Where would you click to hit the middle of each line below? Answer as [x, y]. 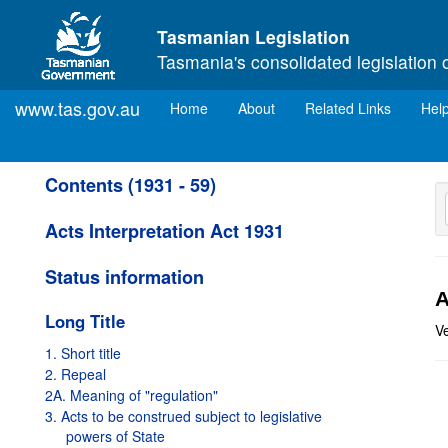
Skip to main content [76, 16]
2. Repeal [75, 374]
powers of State [115, 436]
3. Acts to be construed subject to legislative [183, 416]
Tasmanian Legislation [253, 36]
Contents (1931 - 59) [130, 185]
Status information [124, 277]
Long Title [85, 321]
